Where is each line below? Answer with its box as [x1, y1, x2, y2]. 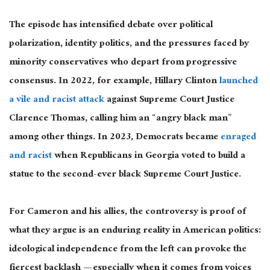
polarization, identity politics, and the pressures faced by [9, 35, 249, 54]
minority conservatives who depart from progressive [9, 54, 237, 73]
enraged [221, 128, 256, 148]
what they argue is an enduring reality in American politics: [9, 222, 261, 241]
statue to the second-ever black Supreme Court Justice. [9, 166, 241, 185]
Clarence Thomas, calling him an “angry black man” [9, 110, 232, 129]
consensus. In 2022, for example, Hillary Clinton [9, 72, 219, 92]
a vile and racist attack [9, 91, 104, 110]
